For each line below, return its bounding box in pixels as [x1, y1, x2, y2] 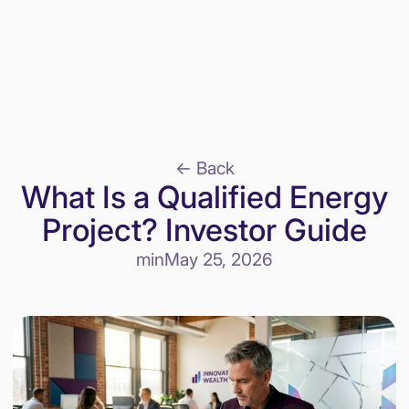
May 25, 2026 [164, 248, 273, 270]
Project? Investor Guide [42, 211, 367, 248]
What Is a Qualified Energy [21, 178, 388, 215]
